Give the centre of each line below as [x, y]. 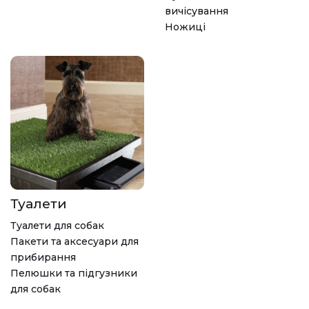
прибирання [43, 258]
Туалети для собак [57, 226]
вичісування [197, 11]
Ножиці [185, 27]
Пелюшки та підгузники [74, 273]
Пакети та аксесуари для [74, 242]
